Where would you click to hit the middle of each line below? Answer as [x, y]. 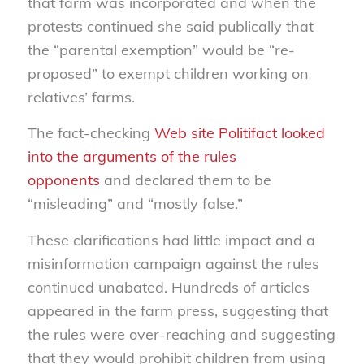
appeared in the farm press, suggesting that [178, 310]
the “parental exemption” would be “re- [161, 50]
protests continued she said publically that [170, 26]
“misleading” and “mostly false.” [135, 204]
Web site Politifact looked [239, 133]
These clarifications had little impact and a [171, 240]
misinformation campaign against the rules [173, 263]
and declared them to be [185, 180]
